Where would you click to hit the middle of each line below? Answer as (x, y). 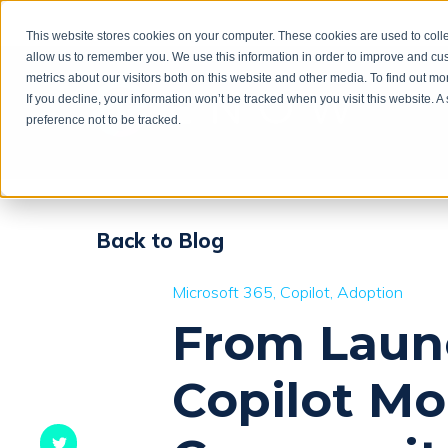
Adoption (370, 291)
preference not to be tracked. (104, 120)
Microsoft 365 (222, 291)
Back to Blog (160, 240)
